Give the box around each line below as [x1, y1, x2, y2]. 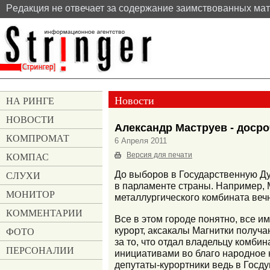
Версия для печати [127, 150, 192, 159]
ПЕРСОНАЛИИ [6, 243, 74, 257]
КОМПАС [6, 150, 49, 163]
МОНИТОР [6, 187, 55, 201]
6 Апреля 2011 [115, 136, 167, 145]
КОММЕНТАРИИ [6, 206, 83, 219]
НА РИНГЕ [6, 94, 54, 107]
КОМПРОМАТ [6, 131, 69, 145]
